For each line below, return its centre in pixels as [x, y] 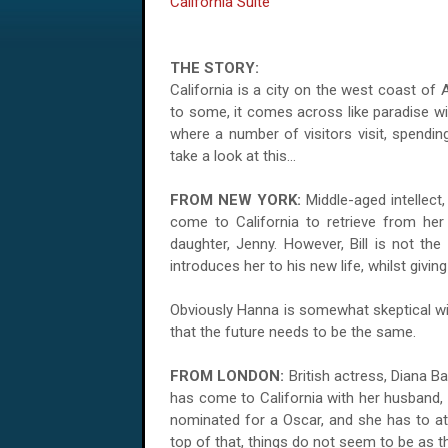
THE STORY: [214, 68]
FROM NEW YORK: [235, 200]
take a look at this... [233, 156]
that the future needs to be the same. [293, 332]
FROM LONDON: [227, 376]
